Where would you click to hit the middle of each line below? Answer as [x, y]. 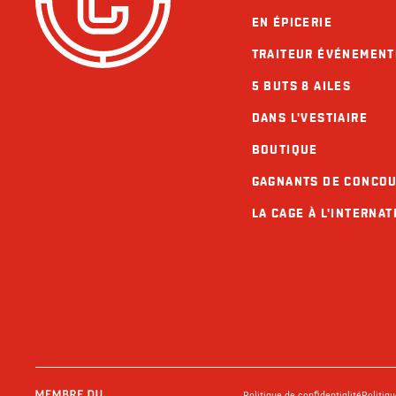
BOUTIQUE [285, 149]
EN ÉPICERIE [292, 22]
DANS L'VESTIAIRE [309, 118]
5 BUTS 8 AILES [301, 86]
